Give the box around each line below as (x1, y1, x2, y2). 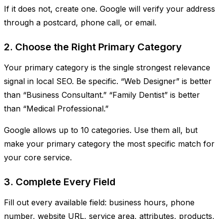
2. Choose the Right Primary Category (4, 41, 182, 53)
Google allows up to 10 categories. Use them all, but (4, 125, 197, 135)
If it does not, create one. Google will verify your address (4, 3, 215, 14)
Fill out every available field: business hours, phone (4, 197, 195, 207)
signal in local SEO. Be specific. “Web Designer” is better (4, 76, 212, 86)
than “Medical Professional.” (4, 103, 109, 113)
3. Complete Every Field (4, 175, 115, 188)
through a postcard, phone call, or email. (4, 17, 156, 27)
